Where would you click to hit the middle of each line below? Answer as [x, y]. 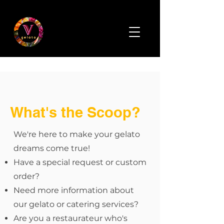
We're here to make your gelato [77, 134]
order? [26, 176]
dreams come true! [52, 148]
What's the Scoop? [75, 112]
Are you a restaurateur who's [70, 218]
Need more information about [74, 190]
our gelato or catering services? [76, 204]
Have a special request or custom [80, 162]
